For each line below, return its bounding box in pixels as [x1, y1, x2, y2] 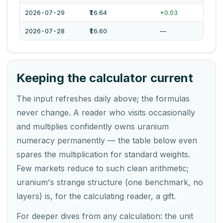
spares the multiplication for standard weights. [16, 149, 190, 160]
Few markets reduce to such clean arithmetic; [16, 163, 189, 174]
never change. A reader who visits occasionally [16, 108, 195, 118]
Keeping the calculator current [16, 71, 193, 86]
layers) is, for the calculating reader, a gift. [16, 191, 176, 202]
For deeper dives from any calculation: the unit [16, 211, 193, 222]
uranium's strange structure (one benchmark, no [16, 177, 203, 188]
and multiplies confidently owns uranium [16, 121, 169, 132]
